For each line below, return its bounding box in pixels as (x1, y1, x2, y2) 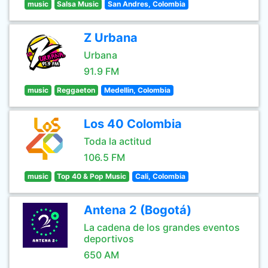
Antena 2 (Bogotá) (84, 203, 191, 217)
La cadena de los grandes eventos (84, 221, 240, 233)
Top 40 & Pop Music (57, 172, 127, 181)
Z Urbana (84, 31, 138, 45)
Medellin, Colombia (103, 86, 170, 95)
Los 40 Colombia (84, 117, 182, 131)
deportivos (84, 233, 134, 245)
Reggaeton (57, 86, 96, 95)
